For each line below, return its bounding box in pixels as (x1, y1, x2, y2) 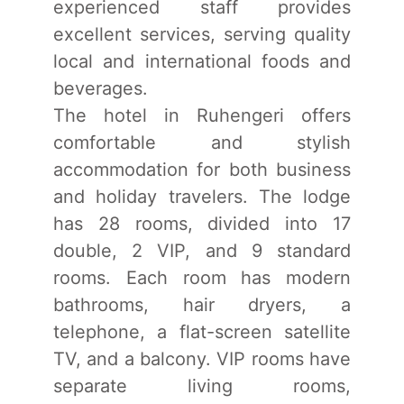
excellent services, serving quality (53, 23, 351, 45)
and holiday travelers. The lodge (53, 185, 351, 207)
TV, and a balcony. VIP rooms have (53, 347, 351, 370)
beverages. (53, 77, 148, 99)
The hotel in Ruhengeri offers (53, 104, 351, 126)
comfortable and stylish (53, 131, 351, 153)
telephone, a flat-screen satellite (53, 320, 351, 343)
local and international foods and (53, 50, 351, 72)
